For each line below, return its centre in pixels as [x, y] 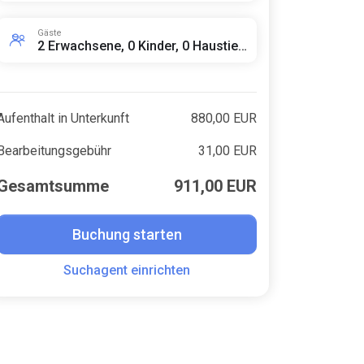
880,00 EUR [223, 118]
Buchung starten [127, 234]
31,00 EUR [227, 151]
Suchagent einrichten [127, 270]
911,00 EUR [215, 186]
